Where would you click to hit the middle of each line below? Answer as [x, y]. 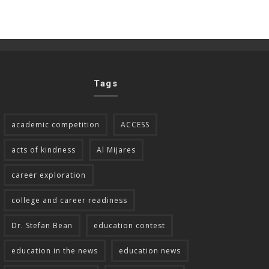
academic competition [56, 124]
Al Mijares [116, 150]
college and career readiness [69, 200]
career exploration [49, 175]
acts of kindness [44, 150]
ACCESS [135, 124]
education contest [129, 225]
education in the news [55, 250]
